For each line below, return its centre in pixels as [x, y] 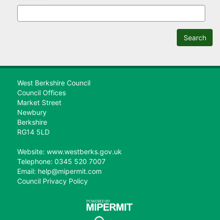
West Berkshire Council [54, 83]
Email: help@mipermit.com [59, 171]
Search [195, 37]
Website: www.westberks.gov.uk [69, 151]
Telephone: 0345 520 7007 [61, 161]
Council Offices [41, 93]
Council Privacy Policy [53, 181]
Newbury [32, 112]
